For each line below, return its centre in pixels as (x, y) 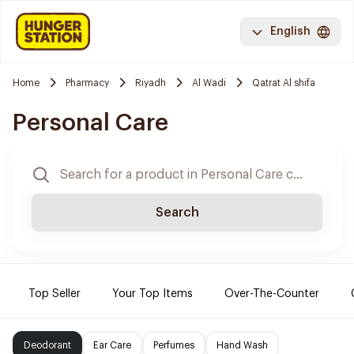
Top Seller (55, 294)
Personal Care (90, 122)
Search (177, 213)
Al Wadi (209, 83)
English (290, 32)
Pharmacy (87, 83)
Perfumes (174, 345)
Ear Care (112, 345)
